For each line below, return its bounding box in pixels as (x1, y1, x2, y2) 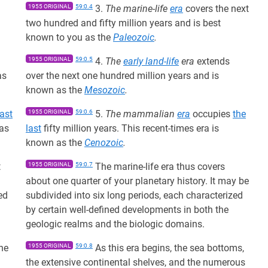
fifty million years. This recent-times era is (41, 123, 219, 134)
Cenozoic (84, 137, 123, 148)
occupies (190, 108, 233, 120)
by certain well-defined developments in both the (26, 204, 229, 215)
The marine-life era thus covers (93, 161, 225, 172)
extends (194, 56, 230, 67)
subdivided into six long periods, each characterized (26, 190, 243, 201)
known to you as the (26, 32, 113, 43)
